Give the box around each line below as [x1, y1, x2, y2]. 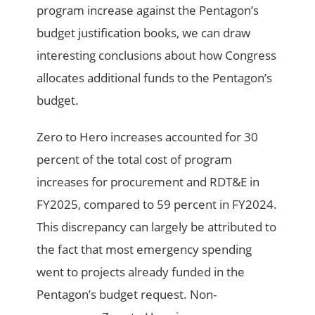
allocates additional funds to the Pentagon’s [37, 69, 273, 86]
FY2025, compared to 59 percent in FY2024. [37, 195, 278, 212]
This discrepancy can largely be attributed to [37, 218, 277, 235]
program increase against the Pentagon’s [37, 1, 259, 18]
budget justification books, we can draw [37, 24, 251, 41]
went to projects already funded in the [37, 263, 245, 280]
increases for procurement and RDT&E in [37, 173, 260, 190]
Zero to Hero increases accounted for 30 [37, 128, 259, 145]
